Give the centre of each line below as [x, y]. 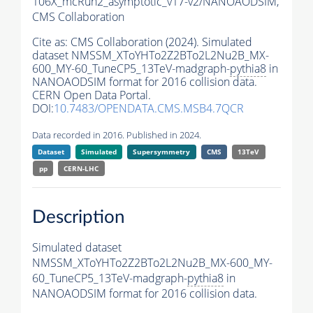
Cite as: [51, 42]
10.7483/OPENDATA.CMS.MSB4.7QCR [149, 109]
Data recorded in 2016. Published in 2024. [117, 135]
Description [79, 217]
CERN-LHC [81, 169]
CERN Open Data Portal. [92, 95]
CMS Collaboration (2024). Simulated [161, 42]
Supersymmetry [162, 152]
